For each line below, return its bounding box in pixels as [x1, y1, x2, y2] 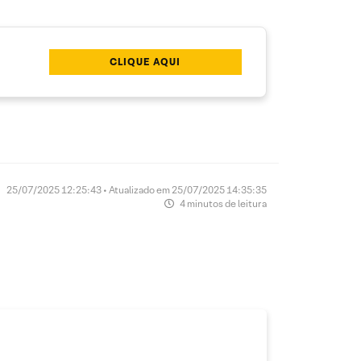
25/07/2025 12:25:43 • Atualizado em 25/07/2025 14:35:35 [6, 184, 267, 196]
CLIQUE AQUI [110, 56, 181, 68]
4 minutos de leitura [178, 197, 267, 210]
